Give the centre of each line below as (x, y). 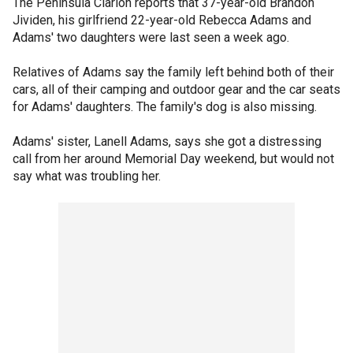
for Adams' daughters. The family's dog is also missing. (165, 107)
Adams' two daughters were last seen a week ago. (151, 37)
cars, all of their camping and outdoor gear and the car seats (176, 89)
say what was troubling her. (87, 176)
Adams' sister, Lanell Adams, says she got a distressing (167, 141)
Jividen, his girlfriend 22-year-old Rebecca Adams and (162, 20)
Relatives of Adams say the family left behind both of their (173, 72)
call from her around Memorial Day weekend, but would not (173, 159)
